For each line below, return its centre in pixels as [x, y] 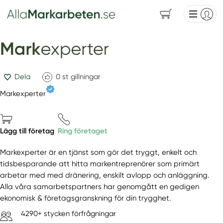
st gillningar [81, 77]
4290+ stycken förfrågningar [68, 214]
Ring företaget [82, 131]
